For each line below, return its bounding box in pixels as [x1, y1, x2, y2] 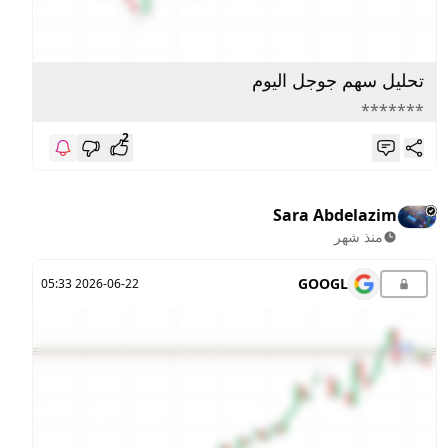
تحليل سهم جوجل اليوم [252, 68, 425, 93]
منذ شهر [334, 227, 384, 247]
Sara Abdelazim [273, 204, 398, 227]
